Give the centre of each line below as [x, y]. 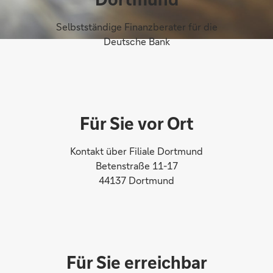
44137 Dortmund [136, 180]
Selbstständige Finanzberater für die [136, 27]
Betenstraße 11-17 [136, 165]
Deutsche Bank [136, 41]
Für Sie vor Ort [136, 123]
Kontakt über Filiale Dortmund [136, 151]
